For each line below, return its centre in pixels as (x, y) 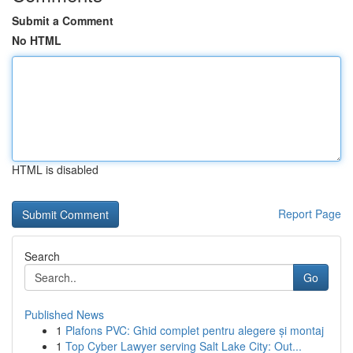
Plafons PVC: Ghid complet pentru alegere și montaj (195, 330)
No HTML (37, 40)
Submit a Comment (63, 20)
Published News (64, 314)
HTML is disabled (55, 169)
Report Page (310, 214)
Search (42, 256)
